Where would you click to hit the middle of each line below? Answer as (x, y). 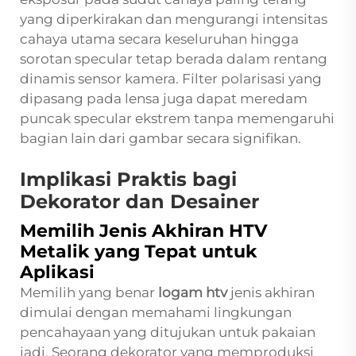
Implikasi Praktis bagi (128, 180)
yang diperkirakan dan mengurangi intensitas (174, 19)
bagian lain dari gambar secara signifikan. (161, 139)
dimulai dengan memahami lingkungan (156, 313)
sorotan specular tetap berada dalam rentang (174, 59)
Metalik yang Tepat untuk (139, 252)
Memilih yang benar (89, 293)
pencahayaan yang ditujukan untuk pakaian (168, 333)
